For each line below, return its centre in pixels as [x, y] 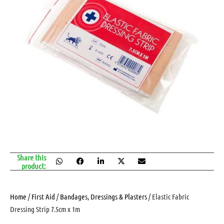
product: [33, 165]
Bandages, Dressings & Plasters [103, 196]
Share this [31, 157]
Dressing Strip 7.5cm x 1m [45, 209]
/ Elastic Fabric [168, 196]
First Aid [43, 196]
